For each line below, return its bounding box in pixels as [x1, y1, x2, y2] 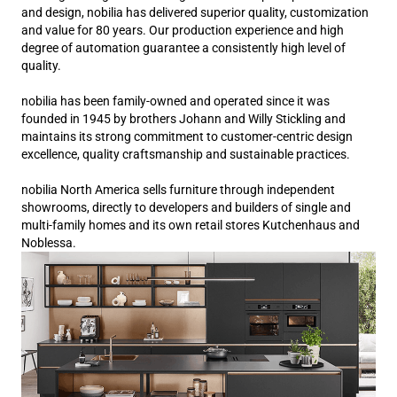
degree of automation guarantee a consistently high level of [21, 41, 346, 55]
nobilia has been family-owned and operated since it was [21, 94, 330, 108]
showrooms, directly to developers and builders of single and [21, 200, 351, 214]
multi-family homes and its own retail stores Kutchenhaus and [21, 218, 360, 232]
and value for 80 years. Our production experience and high [21, 23, 344, 37]
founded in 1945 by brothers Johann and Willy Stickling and [21, 112, 346, 126]
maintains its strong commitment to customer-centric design [21, 129, 353, 144]
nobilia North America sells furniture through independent [21, 183, 335, 197]
